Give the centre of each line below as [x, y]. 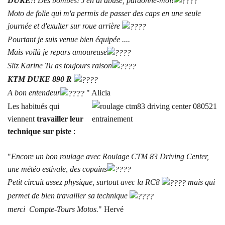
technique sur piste [39, 131]
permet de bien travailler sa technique [69, 196]
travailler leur [60, 119]
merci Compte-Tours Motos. [53, 209]
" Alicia [97, 92]
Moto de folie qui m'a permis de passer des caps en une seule [104, 14]
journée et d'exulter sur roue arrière [65, 26]
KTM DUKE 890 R [40, 79]
